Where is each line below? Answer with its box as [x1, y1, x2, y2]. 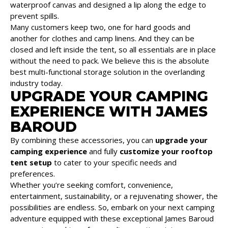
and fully [87, 146, 120, 156]
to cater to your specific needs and [52, 157, 177, 167]
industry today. [10, 77, 63, 88]
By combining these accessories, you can [10, 134, 155, 145]
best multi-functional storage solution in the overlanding [10, 66, 205, 77]
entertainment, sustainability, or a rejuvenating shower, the [10, 190, 218, 201]
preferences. [10, 168, 55, 179]
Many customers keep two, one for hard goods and [10, 21, 190, 32]
